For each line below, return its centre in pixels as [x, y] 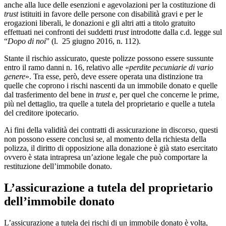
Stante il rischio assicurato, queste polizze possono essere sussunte [109, 58]
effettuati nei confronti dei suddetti [59, 32]
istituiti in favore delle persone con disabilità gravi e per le [111, 14]
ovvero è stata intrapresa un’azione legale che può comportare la [106, 157]
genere [15, 76]
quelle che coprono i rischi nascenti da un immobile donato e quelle [111, 85]
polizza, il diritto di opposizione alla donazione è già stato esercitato [111, 148]
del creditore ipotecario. [41, 112]
